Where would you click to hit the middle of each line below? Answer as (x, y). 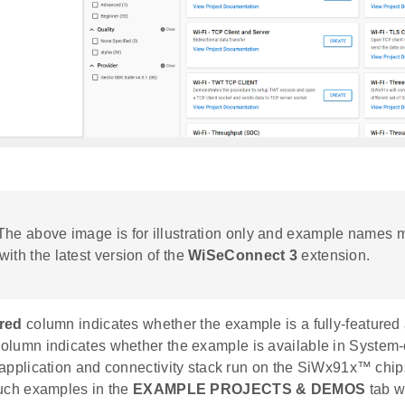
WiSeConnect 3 (243, 256)
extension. (334, 256)
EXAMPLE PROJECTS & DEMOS (250, 390)
